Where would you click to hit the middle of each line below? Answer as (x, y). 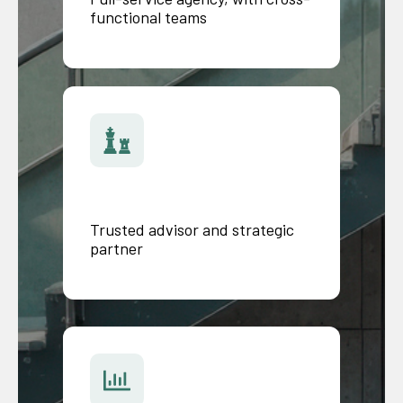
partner (116, 248)
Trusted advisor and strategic (192, 229)
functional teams (148, 18)
